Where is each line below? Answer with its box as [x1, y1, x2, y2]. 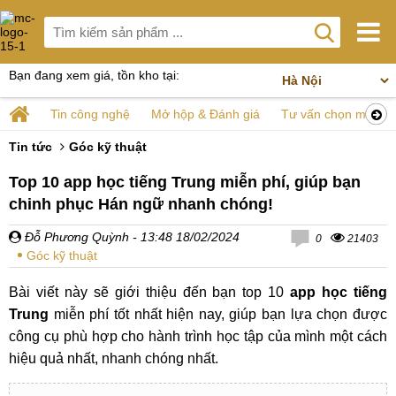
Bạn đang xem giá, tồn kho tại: [9, 68, 179, 82]
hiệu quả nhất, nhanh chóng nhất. [9, 351, 218, 366]
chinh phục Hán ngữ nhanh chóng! [9, 195, 273, 213]
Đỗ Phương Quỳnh [21, 230, 129, 244]
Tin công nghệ [50, 107, 130, 121]
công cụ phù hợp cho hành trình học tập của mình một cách [9, 329, 387, 344]
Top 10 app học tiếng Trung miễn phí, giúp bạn [9, 173, 361, 191]
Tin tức [9, 140, 52, 154]
